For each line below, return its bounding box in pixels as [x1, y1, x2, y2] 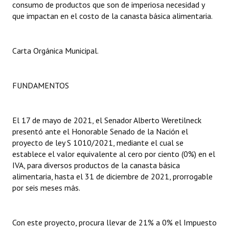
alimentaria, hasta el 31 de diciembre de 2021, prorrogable [12, 171, 213, 181]
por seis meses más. [12, 182, 80, 193]
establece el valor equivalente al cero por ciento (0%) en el [12, 149, 215, 159]
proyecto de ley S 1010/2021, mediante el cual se [12, 138, 184, 148]
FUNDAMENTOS [12, 80, 69, 90]
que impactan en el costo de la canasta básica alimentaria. [12, 11, 213, 21]
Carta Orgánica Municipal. [12, 45, 99, 56]
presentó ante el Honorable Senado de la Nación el [12, 126, 188, 136]
